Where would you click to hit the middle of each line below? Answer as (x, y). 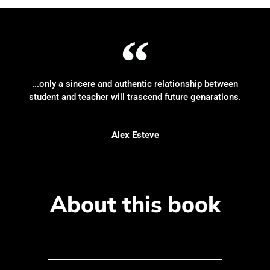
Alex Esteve (135, 135)
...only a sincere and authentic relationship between (135, 83)
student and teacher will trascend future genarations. (135, 97)
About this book (135, 204)
